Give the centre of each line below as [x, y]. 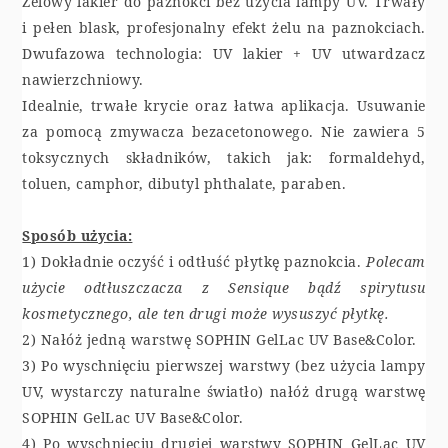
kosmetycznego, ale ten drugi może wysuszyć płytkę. [206, 313]
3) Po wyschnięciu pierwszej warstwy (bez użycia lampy [224, 365]
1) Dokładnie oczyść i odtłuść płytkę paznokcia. [194, 261]
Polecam [396, 261]
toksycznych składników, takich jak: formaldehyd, [224, 157]
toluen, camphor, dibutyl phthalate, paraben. [184, 183]
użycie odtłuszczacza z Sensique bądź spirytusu [224, 287]
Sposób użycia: [77, 235]
